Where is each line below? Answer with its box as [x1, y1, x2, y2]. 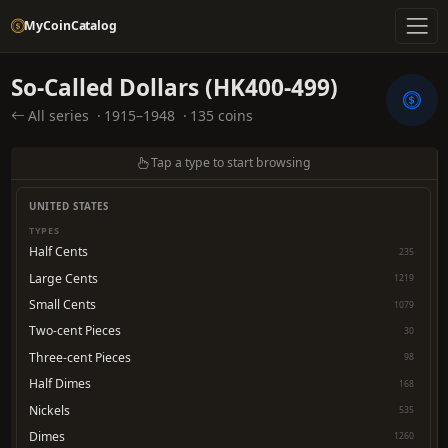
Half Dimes [29, 375, 91, 393]
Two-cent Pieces [29, 322, 121, 340]
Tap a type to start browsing [151, 154, 312, 171]
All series [28, 105, 89, 125]
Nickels [29, 401, 70, 419]
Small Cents [29, 296, 96, 314]
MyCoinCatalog [24, 17, 117, 34]
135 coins [190, 105, 253, 125]
